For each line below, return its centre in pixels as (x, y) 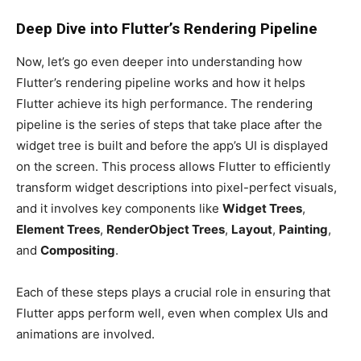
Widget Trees (262, 208)
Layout (252, 229)
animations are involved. (85, 334)
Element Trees (58, 229)
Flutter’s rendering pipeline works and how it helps (161, 82)
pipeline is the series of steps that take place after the (169, 124)
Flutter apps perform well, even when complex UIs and (172, 313)
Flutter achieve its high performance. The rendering (164, 103)
